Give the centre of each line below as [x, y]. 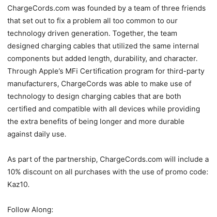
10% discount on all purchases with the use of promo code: [108, 172]
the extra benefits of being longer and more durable [96, 122]
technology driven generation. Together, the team [92, 33]
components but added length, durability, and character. [102, 59]
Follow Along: [30, 210]
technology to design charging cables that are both [94, 96]
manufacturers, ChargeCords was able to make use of [99, 84]
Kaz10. [18, 185]
